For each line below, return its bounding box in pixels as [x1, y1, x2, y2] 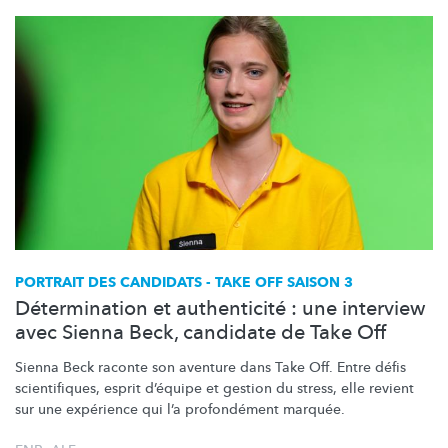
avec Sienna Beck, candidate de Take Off [15, 318, 386, 346]
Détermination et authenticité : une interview [15, 294, 425, 322]
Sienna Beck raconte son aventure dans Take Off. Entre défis [15, 357, 406, 377]
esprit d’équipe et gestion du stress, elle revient [100, 378, 414, 398]
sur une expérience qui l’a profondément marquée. [15, 399, 345, 419]
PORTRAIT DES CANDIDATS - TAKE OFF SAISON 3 [15, 272, 353, 292]
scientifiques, [15, 378, 100, 398]
